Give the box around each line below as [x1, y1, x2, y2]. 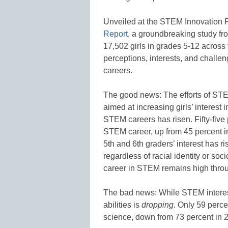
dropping [141, 201, 174, 210]
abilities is [103, 201, 141, 210]
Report [103, 30, 128, 39]
